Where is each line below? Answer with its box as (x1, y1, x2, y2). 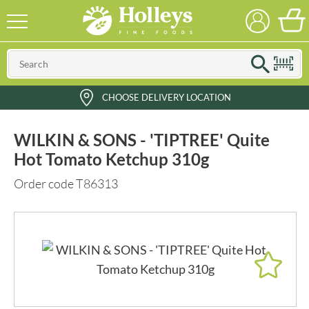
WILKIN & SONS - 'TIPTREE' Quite (14, 130, 270, 150)
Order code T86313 (14, 176, 118, 191)
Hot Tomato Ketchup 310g (14, 149, 209, 169)
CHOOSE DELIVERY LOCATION (102, 92, 231, 103)
